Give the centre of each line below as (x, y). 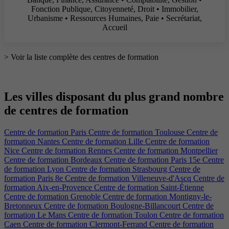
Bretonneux (24, 205)
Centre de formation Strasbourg (118, 169)
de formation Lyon (35, 169)
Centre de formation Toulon (114, 215)
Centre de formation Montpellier (166, 150)
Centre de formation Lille (104, 141)
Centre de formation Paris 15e (153, 159)
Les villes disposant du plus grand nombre (114, 96)
